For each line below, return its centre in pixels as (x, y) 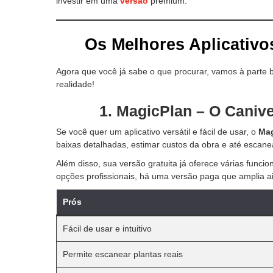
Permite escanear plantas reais (123, 254)
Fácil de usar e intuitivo (107, 228)
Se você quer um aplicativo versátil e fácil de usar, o (157, 131)
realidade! (75, 84)
